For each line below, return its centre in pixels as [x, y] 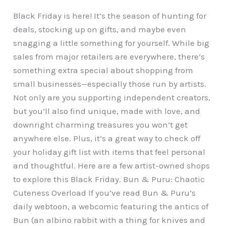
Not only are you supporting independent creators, [112, 97]
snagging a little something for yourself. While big [111, 43]
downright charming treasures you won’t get [101, 124]
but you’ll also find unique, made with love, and [107, 111]
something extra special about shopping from [103, 70]
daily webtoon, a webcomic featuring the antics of [111, 206]
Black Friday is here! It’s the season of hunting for [110, 15]
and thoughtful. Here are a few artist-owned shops [112, 165]
